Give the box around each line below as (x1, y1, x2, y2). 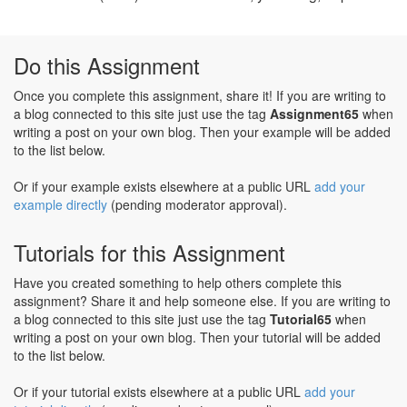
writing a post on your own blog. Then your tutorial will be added (14, 328, 381, 346)
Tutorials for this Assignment (14, 236, 285, 268)
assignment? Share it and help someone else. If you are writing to (14, 292, 391, 310)
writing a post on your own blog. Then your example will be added (14, 123, 391, 141)
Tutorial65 (270, 310, 332, 328)
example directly (14, 195, 107, 213)
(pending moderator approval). (107, 195, 287, 213)
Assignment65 (270, 104, 359, 123)
